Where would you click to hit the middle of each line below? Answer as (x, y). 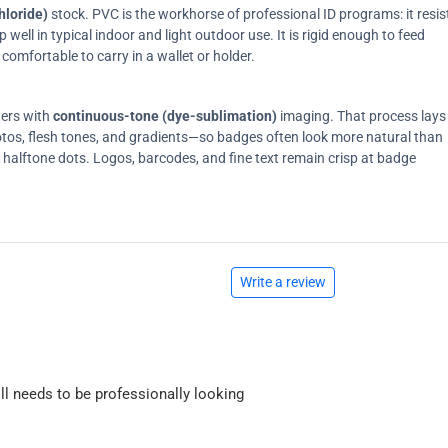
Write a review (283, 281)
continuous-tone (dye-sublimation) (165, 115)
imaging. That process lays (361, 115)
